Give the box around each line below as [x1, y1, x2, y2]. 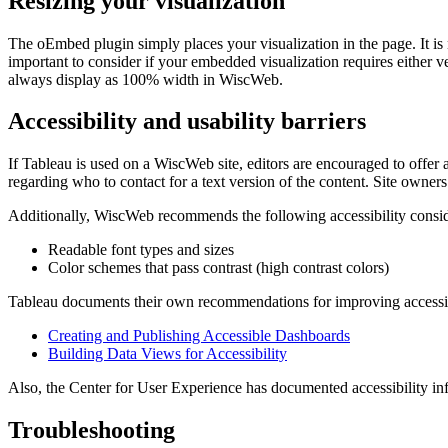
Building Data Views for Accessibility [48, 345, 287, 363]
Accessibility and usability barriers [8, 108, 366, 135]
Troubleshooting [8, 417, 175, 444]
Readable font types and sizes [48, 241, 234, 259]
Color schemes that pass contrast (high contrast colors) [48, 259, 389, 277]
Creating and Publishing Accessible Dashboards [48, 327, 350, 345]
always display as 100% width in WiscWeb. [8, 70, 283, 88]
